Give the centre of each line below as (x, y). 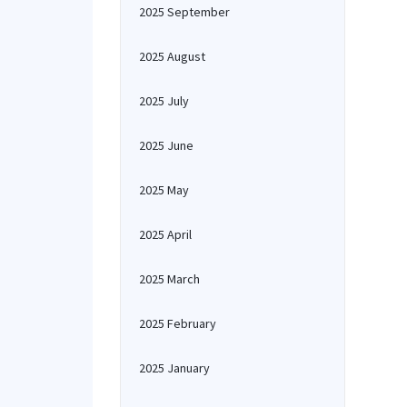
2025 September (184, 12)
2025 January (174, 368)
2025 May (164, 190)
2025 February (178, 323)
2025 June (166, 145)
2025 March (169, 279)
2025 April (165, 234)
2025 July (164, 101)
